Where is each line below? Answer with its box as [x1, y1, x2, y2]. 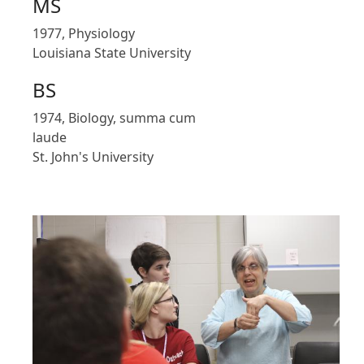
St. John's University [32, 148, 154, 166]
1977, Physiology [32, 24, 135, 42]
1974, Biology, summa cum [32, 109, 196, 127]
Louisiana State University [32, 44, 191, 62]
